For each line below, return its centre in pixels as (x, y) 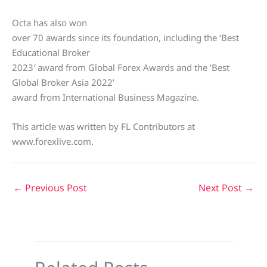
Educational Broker (51, 53)
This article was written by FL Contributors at (103, 127)
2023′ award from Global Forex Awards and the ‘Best (121, 68)
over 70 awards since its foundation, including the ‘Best (125, 38)
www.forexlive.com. (53, 142)
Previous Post (55, 188)
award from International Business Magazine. (105, 97)
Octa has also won (49, 23)
